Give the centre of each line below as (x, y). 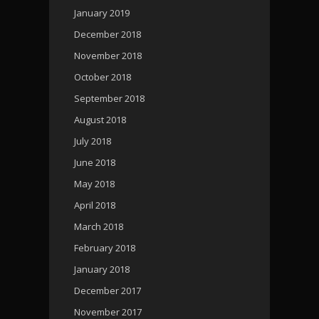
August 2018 (100, 119)
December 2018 (108, 34)
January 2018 (102, 269)
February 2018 (105, 247)
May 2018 (94, 183)
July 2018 (93, 141)
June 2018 (95, 162)
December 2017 (108, 290)
